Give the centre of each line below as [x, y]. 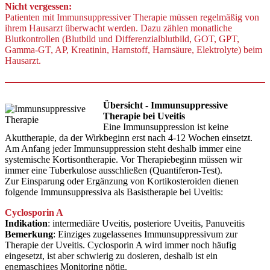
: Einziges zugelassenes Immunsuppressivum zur [145, 234]
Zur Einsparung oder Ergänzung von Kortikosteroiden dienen [122, 181]
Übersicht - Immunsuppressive [165, 105]
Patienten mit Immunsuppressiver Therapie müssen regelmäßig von [132, 17]
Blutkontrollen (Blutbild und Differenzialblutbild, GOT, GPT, [122, 39]
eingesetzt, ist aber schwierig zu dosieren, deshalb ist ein [111, 256]
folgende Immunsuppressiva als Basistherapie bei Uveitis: [114, 192]
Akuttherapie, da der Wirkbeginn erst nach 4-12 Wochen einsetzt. [129, 137]
